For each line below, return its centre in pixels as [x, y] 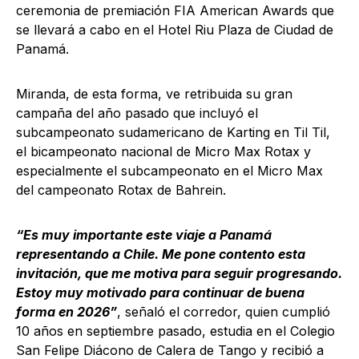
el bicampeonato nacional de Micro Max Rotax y [163, 151]
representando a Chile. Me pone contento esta [161, 254]
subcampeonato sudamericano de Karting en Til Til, [173, 132]
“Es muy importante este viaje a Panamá [144, 235]
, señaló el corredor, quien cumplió [224, 312]
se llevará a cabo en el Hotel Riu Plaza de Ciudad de [175, 30]
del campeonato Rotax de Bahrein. [121, 190]
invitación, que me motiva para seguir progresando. [179, 273]
